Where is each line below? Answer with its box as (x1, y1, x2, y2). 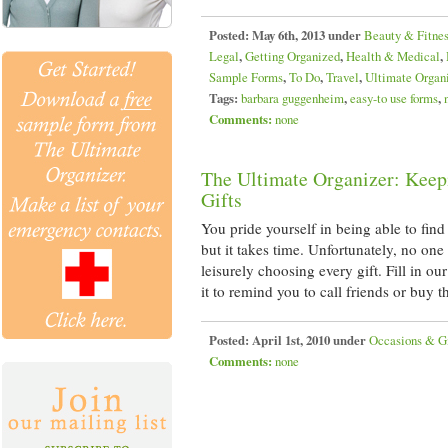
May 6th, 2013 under (249, 26, 364, 44)
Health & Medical (346, 47, 440, 65)
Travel (326, 68, 359, 86)
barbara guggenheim (241, 89, 344, 107)
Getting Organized (245, 47, 340, 65)
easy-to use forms (350, 89, 438, 107)
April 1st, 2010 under (249, 331, 369, 349)
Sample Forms (209, 68, 283, 86)
